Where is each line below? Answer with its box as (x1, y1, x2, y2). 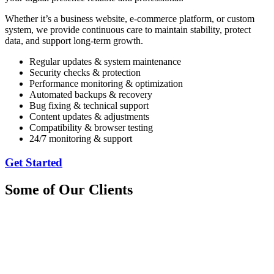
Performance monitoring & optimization (29, 78, 183, 89)
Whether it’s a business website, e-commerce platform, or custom (5, 13, 254, 24)
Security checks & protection (29, 67, 141, 78)
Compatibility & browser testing (29, 122, 153, 133)
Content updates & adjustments (29, 111, 149, 122)
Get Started (5, 156, 62, 169)
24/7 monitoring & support (29, 133, 132, 144)
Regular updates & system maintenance (29, 56, 181, 67)
